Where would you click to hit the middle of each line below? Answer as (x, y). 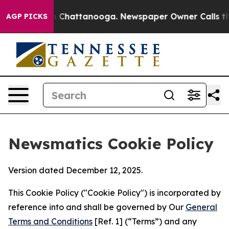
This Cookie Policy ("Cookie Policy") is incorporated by (114, 193)
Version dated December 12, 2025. (75, 170)
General (201, 207)
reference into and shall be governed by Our (97, 207)
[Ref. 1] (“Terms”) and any (145, 221)
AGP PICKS (27, 16)
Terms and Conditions (50, 221)
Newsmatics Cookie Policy (111, 144)
